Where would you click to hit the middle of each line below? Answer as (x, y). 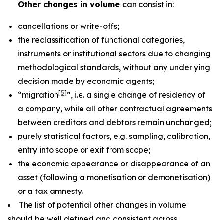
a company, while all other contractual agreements (115, 109)
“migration (38, 95)
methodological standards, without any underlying (114, 67)
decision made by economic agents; (86, 81)
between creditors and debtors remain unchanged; (115, 122)
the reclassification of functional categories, (101, 40)
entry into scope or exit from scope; (84, 150)
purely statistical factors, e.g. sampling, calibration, (114, 136)
